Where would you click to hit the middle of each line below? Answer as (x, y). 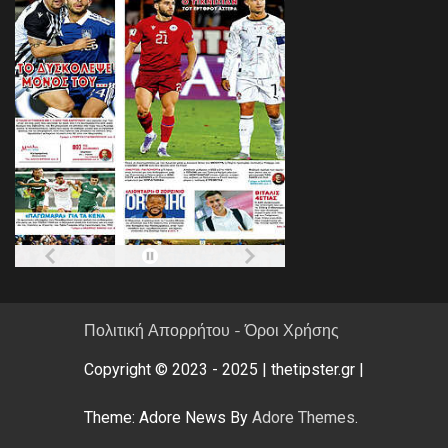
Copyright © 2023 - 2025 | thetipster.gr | (224, 370)
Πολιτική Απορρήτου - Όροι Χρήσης (211, 330)
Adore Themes (303, 418)
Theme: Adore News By (168, 418)
